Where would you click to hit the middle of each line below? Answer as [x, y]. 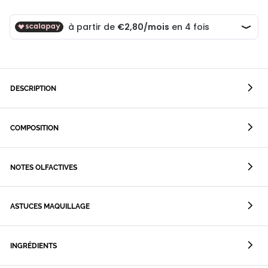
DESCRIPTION [33, 89]
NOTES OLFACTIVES [44, 167]
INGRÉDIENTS [33, 246]
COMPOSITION [34, 128]
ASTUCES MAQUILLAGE [50, 207]
